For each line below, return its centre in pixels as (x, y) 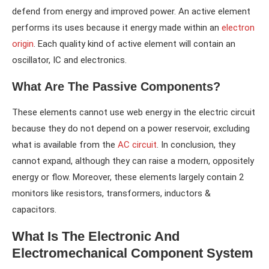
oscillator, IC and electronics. (69, 60)
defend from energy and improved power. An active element (131, 11)
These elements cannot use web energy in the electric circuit (134, 112)
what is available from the (65, 144)
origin (23, 44)
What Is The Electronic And (96, 236)
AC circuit (137, 144)
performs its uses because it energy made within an (117, 27)
